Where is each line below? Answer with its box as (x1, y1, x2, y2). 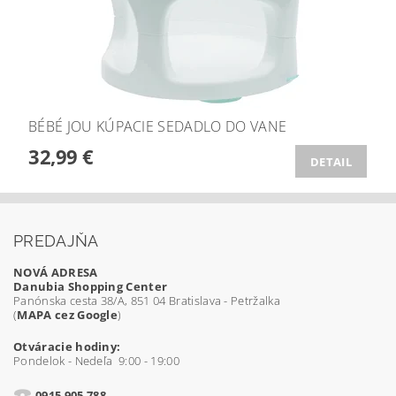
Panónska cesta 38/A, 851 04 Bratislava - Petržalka (13, 293, 280, 308)
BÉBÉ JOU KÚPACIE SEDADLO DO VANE (28, 117, 287, 136)
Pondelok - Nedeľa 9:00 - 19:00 (13, 353, 179, 369)
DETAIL (310, 153, 352, 170)
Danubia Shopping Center (13, 278, 168, 294)
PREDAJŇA (13, 232, 99, 250)
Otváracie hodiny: (13, 339, 121, 354)
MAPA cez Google (17, 307, 118, 323)
